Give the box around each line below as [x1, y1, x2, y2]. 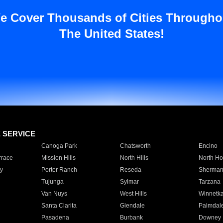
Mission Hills [41, 154, 76, 161]
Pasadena [41, 214, 69, 221]
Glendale [119, 202, 145, 209]
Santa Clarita [41, 202, 77, 209]
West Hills [119, 190, 147, 197]
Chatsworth [119, 142, 151, 149]
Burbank [119, 214, 143, 221]
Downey [198, 214, 221, 221]
